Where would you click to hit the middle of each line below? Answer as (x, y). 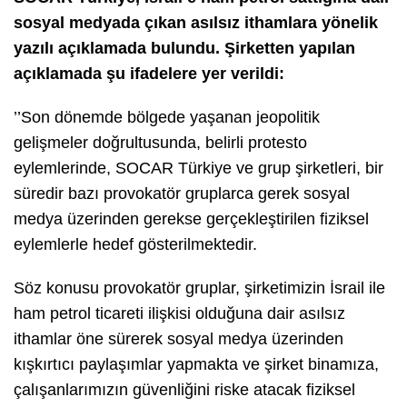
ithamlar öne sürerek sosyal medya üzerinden (179, 338)
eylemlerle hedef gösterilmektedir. (135, 244)
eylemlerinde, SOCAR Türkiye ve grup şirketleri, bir (199, 168)
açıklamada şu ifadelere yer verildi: (149, 73)
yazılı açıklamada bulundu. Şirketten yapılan (184, 48)
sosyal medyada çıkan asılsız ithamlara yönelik (196, 22)
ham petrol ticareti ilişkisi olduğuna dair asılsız (179, 313)
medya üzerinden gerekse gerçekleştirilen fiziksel (191, 218)
